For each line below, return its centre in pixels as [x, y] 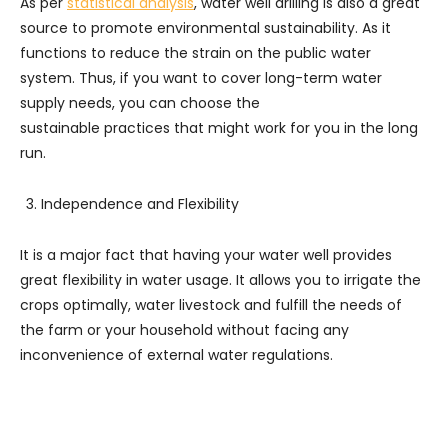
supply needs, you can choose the [140, 102]
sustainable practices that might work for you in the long [219, 127]
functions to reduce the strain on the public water [195, 52]
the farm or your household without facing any [184, 329]
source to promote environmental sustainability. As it [205, 27]
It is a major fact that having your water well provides [206, 254]
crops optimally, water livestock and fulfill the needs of [211, 304]
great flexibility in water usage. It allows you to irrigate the [220, 279]
